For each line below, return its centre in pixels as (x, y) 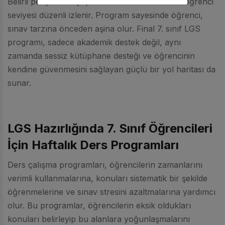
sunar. (19, 83)
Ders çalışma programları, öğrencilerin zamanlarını (105, 164)
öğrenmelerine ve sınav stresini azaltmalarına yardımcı (111, 192)
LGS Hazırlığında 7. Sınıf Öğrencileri (110, 128)
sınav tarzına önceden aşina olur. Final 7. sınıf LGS (104, 28)
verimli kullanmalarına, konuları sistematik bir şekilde (107, 178)
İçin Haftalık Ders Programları (93, 145)
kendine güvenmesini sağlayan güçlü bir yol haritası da (111, 69)
